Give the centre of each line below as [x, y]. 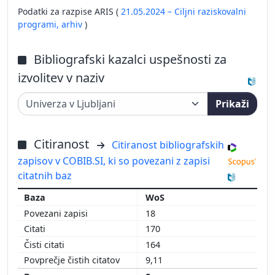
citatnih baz [45, 176]
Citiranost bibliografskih [168, 145]
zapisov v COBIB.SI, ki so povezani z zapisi [114, 161]
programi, [40, 25]
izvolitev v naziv [61, 78]
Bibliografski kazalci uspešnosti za [130, 60]
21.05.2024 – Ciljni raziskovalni [184, 12]
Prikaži [232, 104]
